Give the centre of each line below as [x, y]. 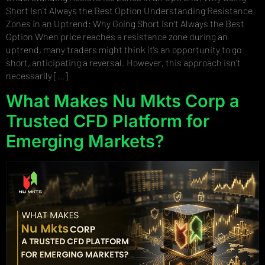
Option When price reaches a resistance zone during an [117, 37]
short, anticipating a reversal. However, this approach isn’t [123, 63]
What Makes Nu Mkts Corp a [123, 101]
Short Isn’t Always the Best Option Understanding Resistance [129, 11]
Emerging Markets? [85, 141]
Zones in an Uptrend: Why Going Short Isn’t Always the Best [125, 24]
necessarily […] [37, 76]
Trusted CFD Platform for [108, 121]
